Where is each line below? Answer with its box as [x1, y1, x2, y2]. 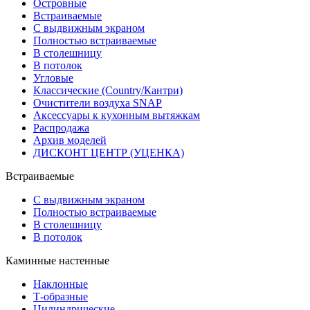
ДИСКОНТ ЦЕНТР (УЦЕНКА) [33, 146, 184, 158]
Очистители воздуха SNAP [33, 96, 162, 109]
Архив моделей [33, 134, 107, 146]
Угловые [33, 71, 73, 84]
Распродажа [33, 121, 89, 134]
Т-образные [33, 290, 88, 302]
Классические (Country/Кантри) [33, 84, 183, 96]
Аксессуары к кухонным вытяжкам [33, 109, 200, 121]
